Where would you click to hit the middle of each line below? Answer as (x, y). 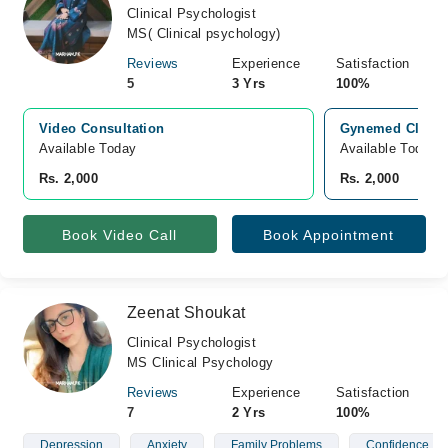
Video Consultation (101, 128)
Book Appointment (328, 235)
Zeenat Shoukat (186, 312)
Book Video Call (119, 235)
